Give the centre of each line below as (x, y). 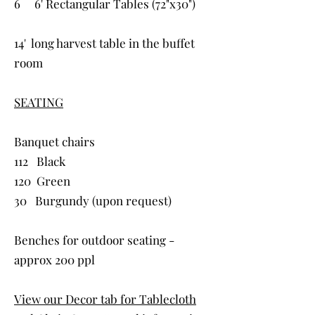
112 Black (40, 161)
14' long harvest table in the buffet (104, 43)
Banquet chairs (54, 141)
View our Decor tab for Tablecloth (105, 299)
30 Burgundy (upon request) (93, 200)
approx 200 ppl (54, 259)
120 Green (42, 181)
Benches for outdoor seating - (94, 240)
